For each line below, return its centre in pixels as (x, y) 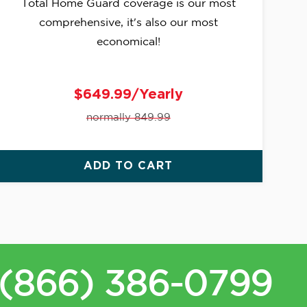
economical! (128, 42)
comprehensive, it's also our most (128, 23)
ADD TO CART (128, 166)
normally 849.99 (128, 118)
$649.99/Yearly (128, 95)
